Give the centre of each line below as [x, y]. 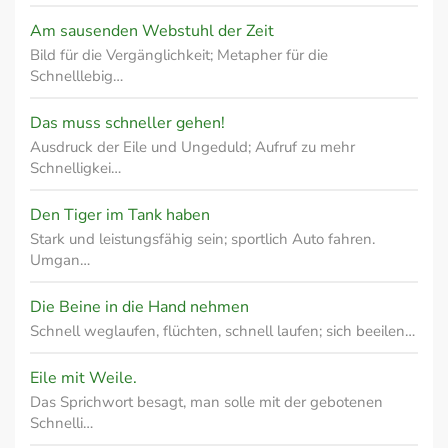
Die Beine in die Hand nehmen [139, 307]
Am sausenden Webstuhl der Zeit [152, 31]
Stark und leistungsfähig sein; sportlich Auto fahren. [202, 239]
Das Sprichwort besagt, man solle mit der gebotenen [206, 402]
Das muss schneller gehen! [127, 123]
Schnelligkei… [75, 168]
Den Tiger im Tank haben [120, 215]
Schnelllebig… [76, 76]
